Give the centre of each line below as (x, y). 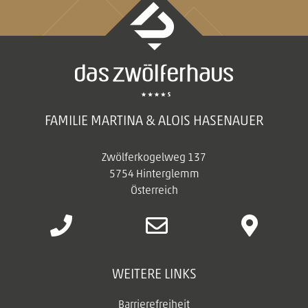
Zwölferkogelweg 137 (154, 158)
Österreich (154, 191)
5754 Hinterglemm (154, 174)
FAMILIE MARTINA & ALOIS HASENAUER (154, 121)
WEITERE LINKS (154, 274)
